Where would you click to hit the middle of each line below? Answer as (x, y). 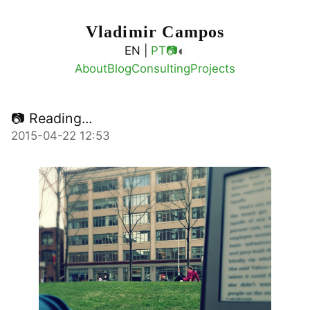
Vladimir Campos (155, 32)
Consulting (161, 69)
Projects (213, 69)
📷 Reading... (52, 118)
